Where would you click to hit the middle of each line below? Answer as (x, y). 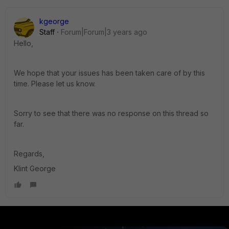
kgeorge (54, 21)
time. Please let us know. (55, 83)
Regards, (29, 153)
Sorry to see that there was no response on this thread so (111, 113)
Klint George (35, 168)
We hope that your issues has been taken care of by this (109, 73)
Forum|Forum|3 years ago (104, 32)
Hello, (24, 43)
